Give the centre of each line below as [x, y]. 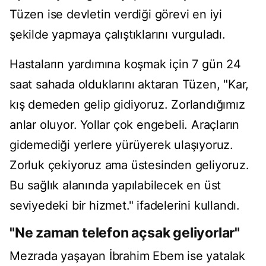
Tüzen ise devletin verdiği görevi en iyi [116, 15]
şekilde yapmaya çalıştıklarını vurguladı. [118, 35]
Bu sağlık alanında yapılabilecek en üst [115, 186]
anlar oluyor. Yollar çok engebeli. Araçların [125, 125]
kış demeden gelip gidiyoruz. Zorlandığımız [127, 105]
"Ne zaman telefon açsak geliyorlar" [125, 233]
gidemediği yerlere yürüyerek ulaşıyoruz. [121, 145]
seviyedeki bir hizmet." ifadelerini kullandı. [125, 206]
